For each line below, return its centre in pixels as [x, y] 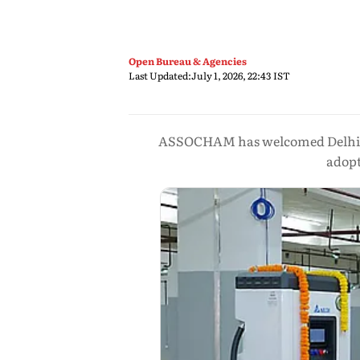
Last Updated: [160, 76]
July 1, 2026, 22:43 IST [241, 76]
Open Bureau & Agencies [188, 61]
